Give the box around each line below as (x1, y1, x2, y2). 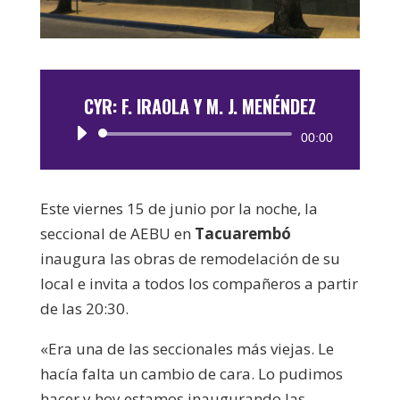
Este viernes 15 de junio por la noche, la (39, 197, 318, 219)
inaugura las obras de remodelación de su (39, 247, 340, 269)
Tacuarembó (194, 222, 291, 244)
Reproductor (198, 125, 288, 146)
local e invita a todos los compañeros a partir (39, 272, 358, 294)
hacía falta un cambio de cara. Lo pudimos (39, 362, 343, 384)
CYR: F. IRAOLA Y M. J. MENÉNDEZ (83, 92, 316, 120)
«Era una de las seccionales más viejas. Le (39, 337, 334, 359)
